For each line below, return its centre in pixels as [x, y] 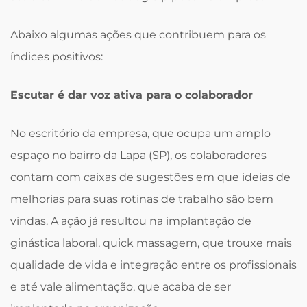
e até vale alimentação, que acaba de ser [121, 286]
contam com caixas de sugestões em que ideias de [150, 177]
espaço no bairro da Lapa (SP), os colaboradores [138, 155]
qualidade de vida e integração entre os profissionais [153, 265]
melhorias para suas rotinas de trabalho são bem [142, 199]
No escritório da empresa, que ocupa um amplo [140, 133]
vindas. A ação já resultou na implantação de [131, 221]
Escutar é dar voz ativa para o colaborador [132, 95]
